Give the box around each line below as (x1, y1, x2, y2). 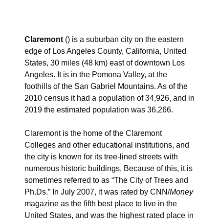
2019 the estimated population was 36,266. (24, 106, 173, 114)
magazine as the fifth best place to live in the (24, 199, 177, 208)
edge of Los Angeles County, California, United (24, 47, 186, 55)
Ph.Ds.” (24, 188, 50, 196)
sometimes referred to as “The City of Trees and (24, 176, 188, 184)
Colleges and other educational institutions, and (24, 141, 189, 149)
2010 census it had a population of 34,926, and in (24, 94, 195, 102)
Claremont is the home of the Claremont (24, 129, 162, 137)
